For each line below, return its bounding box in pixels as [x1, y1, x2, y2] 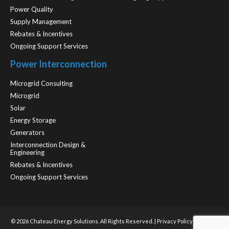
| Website [192, 217, 219, 224]
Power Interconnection [10, 58, 107, 70]
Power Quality [10, 5, 53, 13]
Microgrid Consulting [10, 79, 73, 87]
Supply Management [10, 17, 72, 26]
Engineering [10, 148, 44, 156]
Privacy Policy [156, 217, 193, 224]
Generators [10, 128, 44, 136]
